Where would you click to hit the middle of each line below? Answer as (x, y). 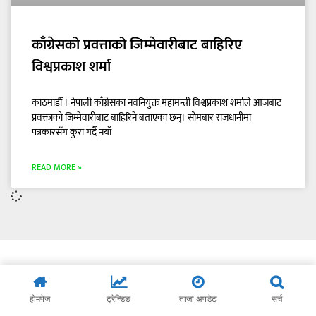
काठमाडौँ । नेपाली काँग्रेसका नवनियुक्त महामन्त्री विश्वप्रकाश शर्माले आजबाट (157, 103)
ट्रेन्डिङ (119, 299)
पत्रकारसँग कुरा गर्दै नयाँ (72, 132)
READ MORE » (57, 167)
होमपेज (39, 299)
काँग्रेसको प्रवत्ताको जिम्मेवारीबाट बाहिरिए (137, 45)
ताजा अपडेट (197, 299)
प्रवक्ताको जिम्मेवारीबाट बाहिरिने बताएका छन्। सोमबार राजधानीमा (141, 117)
